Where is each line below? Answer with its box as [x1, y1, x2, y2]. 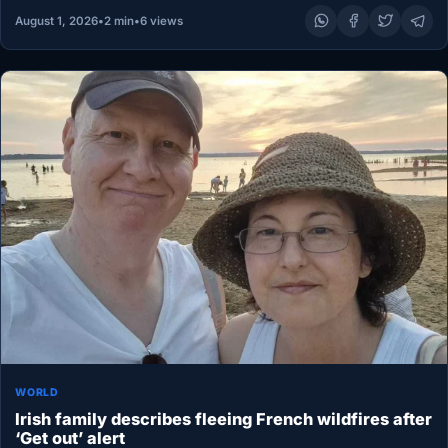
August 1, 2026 [14, 13, 98, 28]
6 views [139, 13, 183, 28]
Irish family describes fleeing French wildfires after [15, 408, 433, 429]
